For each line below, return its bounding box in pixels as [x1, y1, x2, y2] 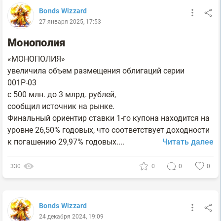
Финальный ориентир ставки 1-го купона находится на [7, 113, 210, 123]
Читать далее [162, 137, 214, 147]
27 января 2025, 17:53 [39, 18, 101, 25]
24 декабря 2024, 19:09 [39, 213, 104, 220]
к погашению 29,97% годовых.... [7, 137, 124, 147]
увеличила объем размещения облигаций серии [7, 66, 184, 75]
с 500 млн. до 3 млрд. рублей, [7, 89, 116, 99]
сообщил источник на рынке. [7, 101, 114, 111]
